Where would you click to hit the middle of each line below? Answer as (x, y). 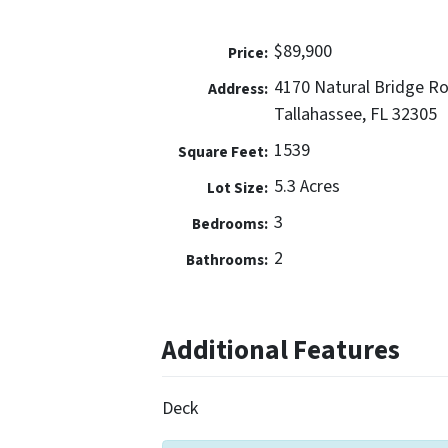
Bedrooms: (229, 224)
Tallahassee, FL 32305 (355, 115)
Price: (247, 53)
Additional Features (281, 351)
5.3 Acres (307, 187)
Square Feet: (222, 152)
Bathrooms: (226, 260)
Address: (237, 89)
